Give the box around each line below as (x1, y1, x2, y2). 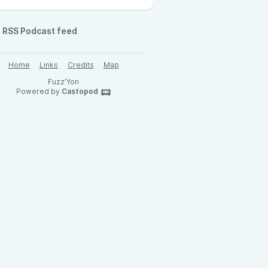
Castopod (61, 87, 98, 96)
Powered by (16, 87, 62, 96)
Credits (67, 60, 94, 69)
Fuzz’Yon (48, 77, 79, 86)
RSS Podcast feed (2, 26, 77, 36)
